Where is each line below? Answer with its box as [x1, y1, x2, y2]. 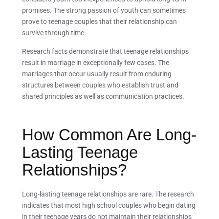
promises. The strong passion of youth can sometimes [22, 6, 186, 14]
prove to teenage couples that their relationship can [22, 17, 177, 25]
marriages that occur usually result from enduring [22, 69, 172, 78]
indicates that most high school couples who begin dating [22, 201, 196, 209]
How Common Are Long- [22, 126, 197, 144]
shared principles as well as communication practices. [22, 92, 184, 100]
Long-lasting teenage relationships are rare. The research [22, 190, 194, 198]
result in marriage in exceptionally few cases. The [22, 58, 169, 66]
